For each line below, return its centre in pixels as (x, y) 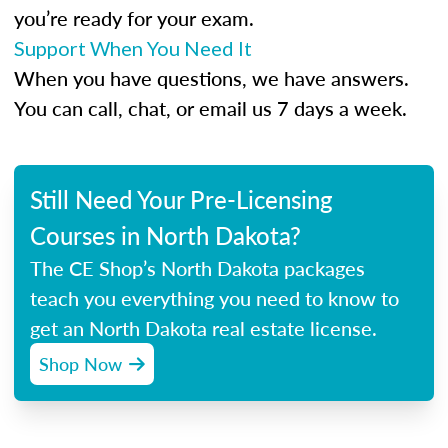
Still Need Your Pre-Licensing (181, 199)
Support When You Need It (133, 48)
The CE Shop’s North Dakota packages (197, 268)
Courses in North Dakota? (165, 235)
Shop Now (80, 363)
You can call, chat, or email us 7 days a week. (210, 108)
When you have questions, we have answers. (211, 78)
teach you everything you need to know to (214, 298)
